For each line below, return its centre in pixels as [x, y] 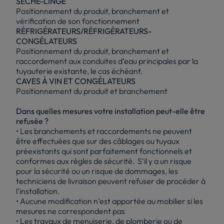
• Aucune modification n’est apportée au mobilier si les [109, 201]
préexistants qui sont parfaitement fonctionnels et [104, 151]
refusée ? [32, 121]
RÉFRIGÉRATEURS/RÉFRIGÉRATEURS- [84, 31]
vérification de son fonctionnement [78, 21]
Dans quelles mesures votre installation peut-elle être [110, 111]
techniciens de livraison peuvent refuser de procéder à [111, 181]
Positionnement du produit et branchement [92, 91]
